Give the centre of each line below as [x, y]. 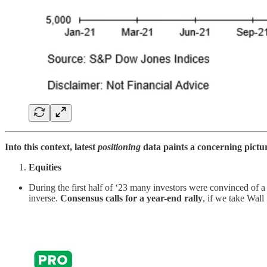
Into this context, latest [51, 147]
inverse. [44, 198]
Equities [45, 167]
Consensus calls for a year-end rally [131, 198]
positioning [119, 147]
